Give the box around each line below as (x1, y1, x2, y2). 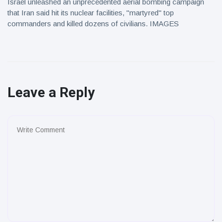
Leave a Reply (7, 84, 95, 101)
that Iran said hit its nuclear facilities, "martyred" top (7, 8, 174, 17)
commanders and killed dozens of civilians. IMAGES (7, 19, 179, 28)
